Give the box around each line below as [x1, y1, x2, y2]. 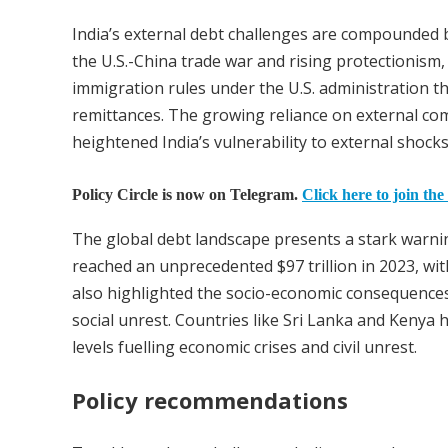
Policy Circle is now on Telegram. [72, 186, 302, 204]
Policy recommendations [72, 385, 348, 416]
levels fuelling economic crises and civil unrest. [72, 336, 417, 359]
